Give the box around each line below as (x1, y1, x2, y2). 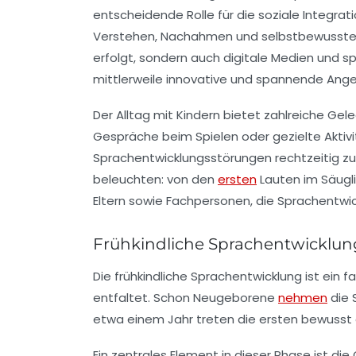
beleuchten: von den (93, 170, 218, 188)
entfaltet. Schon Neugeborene (93, 288, 278, 306)
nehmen (278, 288, 327, 306)
